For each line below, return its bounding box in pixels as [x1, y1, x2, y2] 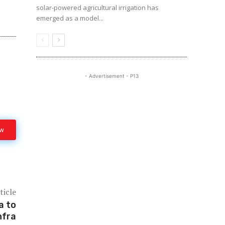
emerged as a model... [36, 14, 103, 23]
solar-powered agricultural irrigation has [36, 3, 159, 13]
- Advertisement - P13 [84, 73, 139, 79]
